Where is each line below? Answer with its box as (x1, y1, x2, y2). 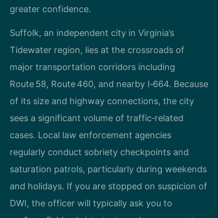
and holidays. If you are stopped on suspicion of (10, 181, 207, 192)
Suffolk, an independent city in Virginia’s (10, 28, 174, 38)
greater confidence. (10, 3, 91, 14)
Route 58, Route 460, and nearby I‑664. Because (10, 79, 208, 90)
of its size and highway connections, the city (10, 96, 194, 107)
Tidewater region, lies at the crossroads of (10, 45, 184, 55)
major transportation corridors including (10, 62, 175, 73)
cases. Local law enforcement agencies (10, 130, 171, 141)
